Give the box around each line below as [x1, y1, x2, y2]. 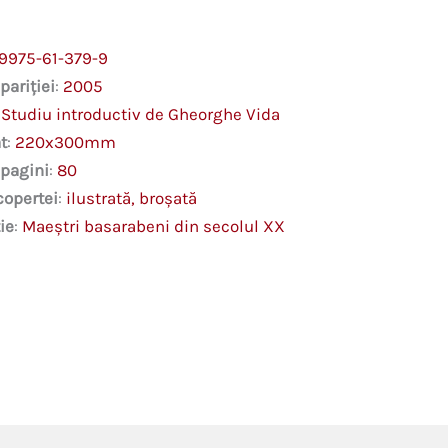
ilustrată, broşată [65, 187, 197, 208]
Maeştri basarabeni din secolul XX [21, 215, 285, 236]
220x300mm [14, 131, 116, 152]
